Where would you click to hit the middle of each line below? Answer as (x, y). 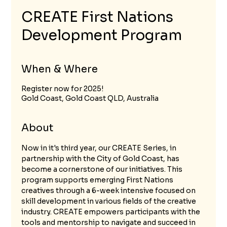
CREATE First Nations (98, 17)
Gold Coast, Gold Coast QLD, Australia (90, 98)
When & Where (60, 69)
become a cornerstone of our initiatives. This (103, 169)
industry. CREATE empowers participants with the (112, 212)
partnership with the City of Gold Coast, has (101, 158)
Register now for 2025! (63, 88)
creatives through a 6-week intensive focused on (109, 190)
